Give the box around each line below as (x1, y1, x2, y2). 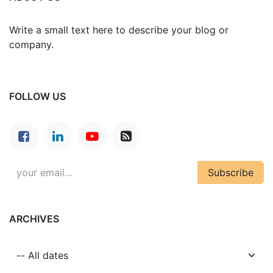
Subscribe (208, 166, 253, 179)
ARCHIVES (9, 212, 59, 225)
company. (9, 38, 54, 51)
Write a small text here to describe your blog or (9, 23, 229, 36)
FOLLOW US (9, 90, 66, 102)
